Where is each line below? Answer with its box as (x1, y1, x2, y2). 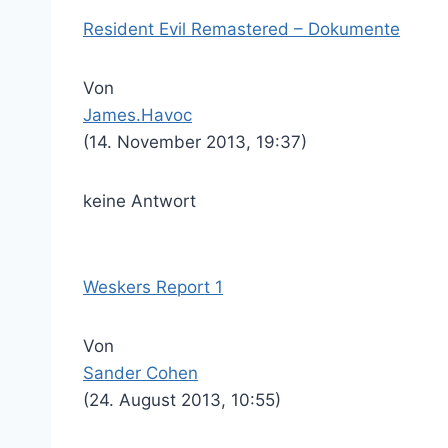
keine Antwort (83, 191, 196, 211)
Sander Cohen (83, 363, 198, 383)
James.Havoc (83, 105, 192, 125)
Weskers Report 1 (83, 277, 223, 297)
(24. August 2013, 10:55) (83, 390, 281, 410)
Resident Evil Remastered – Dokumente (83, 19, 400, 39)
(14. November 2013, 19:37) (83, 132, 307, 152)
